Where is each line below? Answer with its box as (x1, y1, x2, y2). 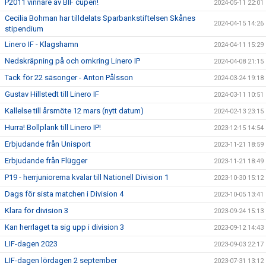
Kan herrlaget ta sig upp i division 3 (5, 223, 124, 232)
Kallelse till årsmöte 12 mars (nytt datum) (5, 106, 144, 116)
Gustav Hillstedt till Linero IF (5, 90, 99, 99)
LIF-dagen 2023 (5, 239, 58, 249)
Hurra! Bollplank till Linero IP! (5, 123, 101, 132)
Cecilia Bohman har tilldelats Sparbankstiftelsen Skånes (5, 14, 195, 23)
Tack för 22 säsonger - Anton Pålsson (5, 73, 133, 83)
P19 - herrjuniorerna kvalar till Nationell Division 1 (5, 173, 169, 182)
